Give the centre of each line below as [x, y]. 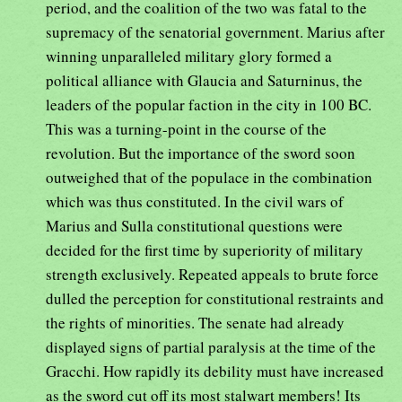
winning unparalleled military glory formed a [189, 56]
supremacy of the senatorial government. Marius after [215, 31]
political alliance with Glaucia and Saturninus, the [204, 80]
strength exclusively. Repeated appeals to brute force [212, 274]
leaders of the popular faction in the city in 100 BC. [209, 104]
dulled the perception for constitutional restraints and [215, 298]
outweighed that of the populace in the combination [209, 177]
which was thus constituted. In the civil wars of [195, 201]
